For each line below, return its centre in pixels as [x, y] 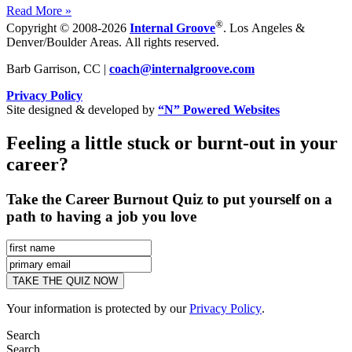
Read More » [39, 10]
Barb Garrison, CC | [58, 68]
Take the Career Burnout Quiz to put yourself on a [169, 199]
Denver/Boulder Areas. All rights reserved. [113, 42]
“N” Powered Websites [219, 109]
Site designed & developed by [82, 109]
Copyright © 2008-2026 [68, 27]
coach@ [130, 68]
